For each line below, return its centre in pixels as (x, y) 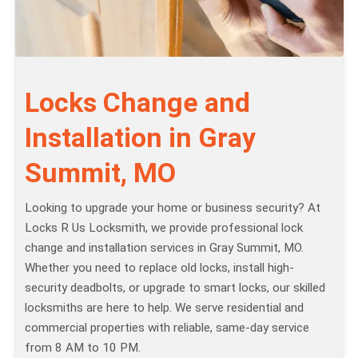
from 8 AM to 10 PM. (83, 347)
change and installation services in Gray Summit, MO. (164, 247)
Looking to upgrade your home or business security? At (173, 207)
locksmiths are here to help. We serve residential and (164, 307)
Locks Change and (137, 102)
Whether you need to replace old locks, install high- (159, 267)
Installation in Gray (140, 137)
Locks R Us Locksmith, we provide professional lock (164, 227)
